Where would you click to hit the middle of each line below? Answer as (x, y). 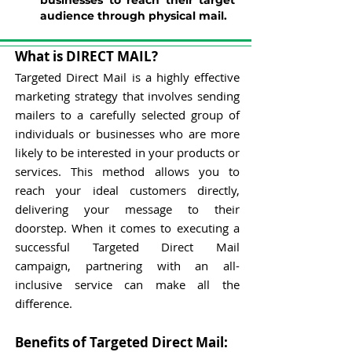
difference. (44, 303)
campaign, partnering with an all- (127, 266)
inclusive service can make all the (127, 284)
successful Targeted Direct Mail (127, 247)
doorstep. (44, 228)
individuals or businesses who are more (127, 134)
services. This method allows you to (127, 171)
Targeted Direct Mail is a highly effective (127, 77)
